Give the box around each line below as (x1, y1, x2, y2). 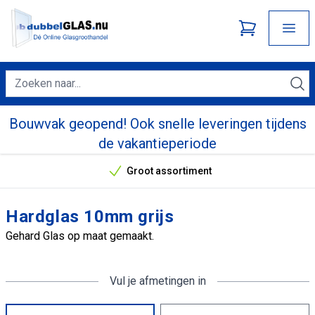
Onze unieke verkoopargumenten (156, 171, 309, 183)
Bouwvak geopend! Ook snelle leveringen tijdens (8, 115, 307, 132)
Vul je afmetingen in (109, 274, 206, 288)
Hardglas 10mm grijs (6, 207, 174, 226)
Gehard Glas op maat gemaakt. (6, 229, 154, 243)
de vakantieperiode (98, 135, 217, 152)
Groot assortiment (124, 165, 210, 176)
